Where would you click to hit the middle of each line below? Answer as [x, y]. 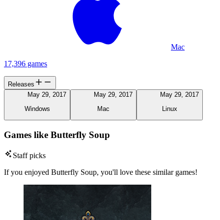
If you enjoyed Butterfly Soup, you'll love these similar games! [101, 172]
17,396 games [26, 64]
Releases [21, 84]
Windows [37, 109]
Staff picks [29, 156]
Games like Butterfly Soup [57, 135]
